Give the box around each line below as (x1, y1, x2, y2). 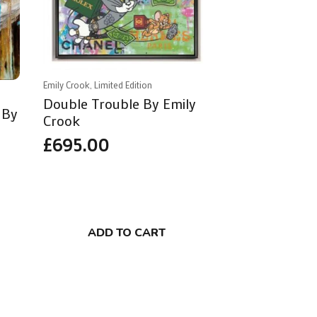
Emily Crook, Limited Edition (43, 79, 153, 91)
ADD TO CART (87, 225, 166, 241)
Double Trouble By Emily (43, 94, 197, 113)
